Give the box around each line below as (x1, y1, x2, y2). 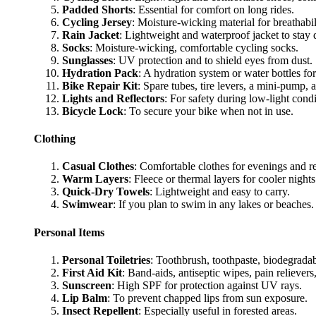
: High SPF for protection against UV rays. (111, 279, 302, 291)
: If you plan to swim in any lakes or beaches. (113, 198, 314, 211)
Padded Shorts (62, 3, 133, 16)
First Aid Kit (62, 266, 122, 279)
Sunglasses (62, 54, 113, 66)
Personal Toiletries (62, 253, 150, 266)
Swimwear (62, 198, 113, 211)
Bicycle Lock (62, 104, 123, 117)
